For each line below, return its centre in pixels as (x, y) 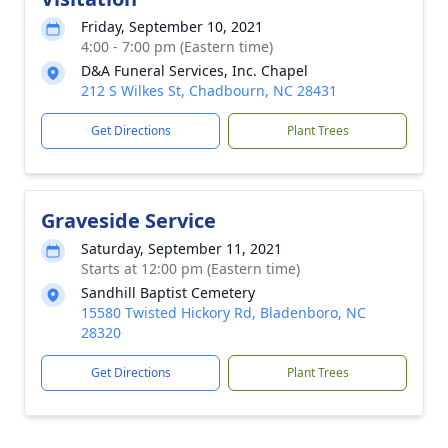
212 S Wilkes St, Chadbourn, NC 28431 (209, 90)
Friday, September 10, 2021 (172, 26)
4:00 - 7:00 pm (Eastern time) (177, 46)
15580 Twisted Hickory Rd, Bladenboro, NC (223, 312)
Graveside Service (128, 220)
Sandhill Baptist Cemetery (168, 292)
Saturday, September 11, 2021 (181, 248)
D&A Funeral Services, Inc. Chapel (194, 70)
